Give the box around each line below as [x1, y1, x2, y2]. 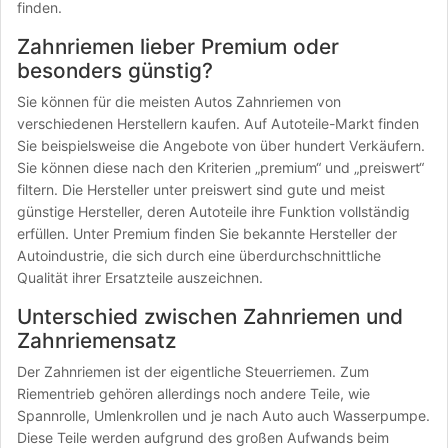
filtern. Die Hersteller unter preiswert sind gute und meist [17, 181, 385, 198]
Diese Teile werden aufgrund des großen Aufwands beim [17, 429, 389, 446]
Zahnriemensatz [17, 328, 176, 353]
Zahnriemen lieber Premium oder [17, 34, 339, 59]
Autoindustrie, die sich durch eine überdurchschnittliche [17, 247, 381, 264]
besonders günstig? [17, 58, 213, 83]
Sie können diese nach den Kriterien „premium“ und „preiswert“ [17, 159, 424, 176]
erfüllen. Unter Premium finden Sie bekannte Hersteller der [17, 225, 397, 242]
